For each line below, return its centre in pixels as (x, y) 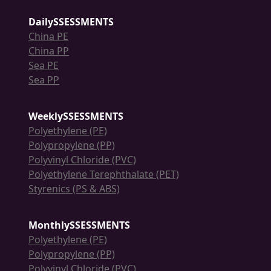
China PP (49, 51)
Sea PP (44, 80)
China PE (48, 37)
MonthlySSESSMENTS (79, 225)
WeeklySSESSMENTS (76, 116)
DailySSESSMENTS (71, 22)
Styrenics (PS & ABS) (74, 189)
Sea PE (44, 66)
